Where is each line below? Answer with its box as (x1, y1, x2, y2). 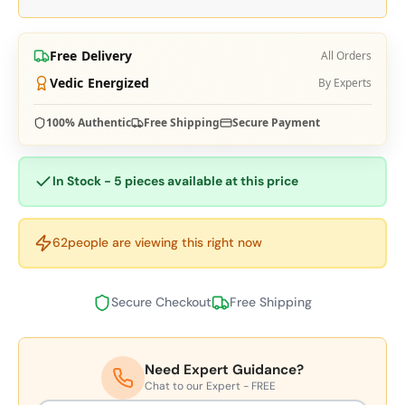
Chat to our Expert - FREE (145, 379, 276, 394)
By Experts (318, 74, 372, 90)
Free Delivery (50, 46, 133, 64)
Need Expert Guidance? (145, 361, 304, 380)
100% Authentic (46, 114, 131, 130)
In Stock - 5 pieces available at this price (52, 173, 298, 190)
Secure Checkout (111, 294, 212, 311)
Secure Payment (232, 114, 320, 130)
